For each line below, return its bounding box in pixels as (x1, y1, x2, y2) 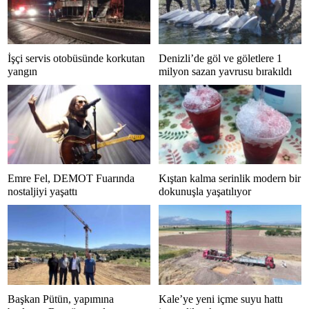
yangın (8, 65, 37, 77)
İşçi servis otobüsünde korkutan (8, 52, 145, 64)
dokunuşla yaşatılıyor (159, 186, 251, 198)
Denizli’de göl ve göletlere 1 (159, 52, 282, 64)
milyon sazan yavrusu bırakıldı (159, 65, 292, 77)
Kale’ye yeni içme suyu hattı (159, 292, 283, 305)
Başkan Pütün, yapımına (8, 292, 114, 305)
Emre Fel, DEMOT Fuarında (8, 172, 134, 185)
